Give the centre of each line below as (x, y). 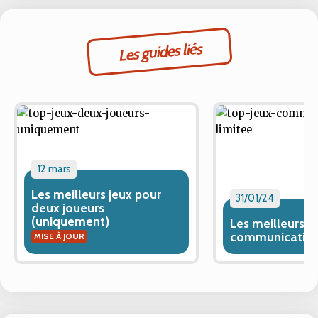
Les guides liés (159, 52)
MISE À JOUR (59, 236)
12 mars (54, 169)
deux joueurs (68, 208)
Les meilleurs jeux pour (96, 194)
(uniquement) (70, 221)
